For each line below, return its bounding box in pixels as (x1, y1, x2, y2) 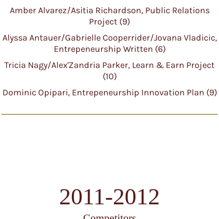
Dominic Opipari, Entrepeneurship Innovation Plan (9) (2, 87, 217, 98)
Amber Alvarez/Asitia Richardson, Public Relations (9, 5, 210, 16)
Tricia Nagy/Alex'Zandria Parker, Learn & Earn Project (4, 60, 215, 70)
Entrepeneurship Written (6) (53, 44, 166, 54)
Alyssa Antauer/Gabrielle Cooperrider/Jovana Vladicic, (2, 32, 217, 43)
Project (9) (89, 16, 130, 27)
